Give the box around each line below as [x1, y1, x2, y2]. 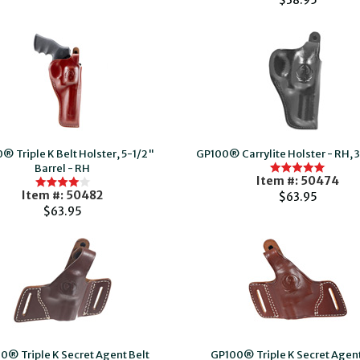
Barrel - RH [35, 162, 91, 175]
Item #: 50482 [22, 188, 104, 202]
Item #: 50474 [256, 174, 339, 188]
